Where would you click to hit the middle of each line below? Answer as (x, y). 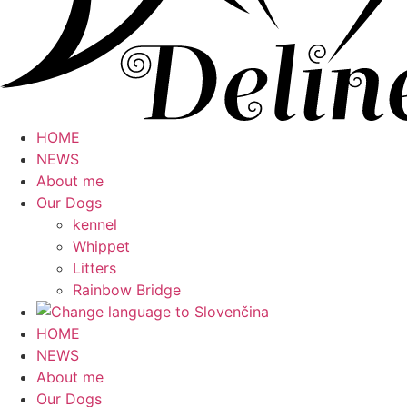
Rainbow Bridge (127, 290)
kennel (95, 225)
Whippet (101, 247)
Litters (94, 268)
